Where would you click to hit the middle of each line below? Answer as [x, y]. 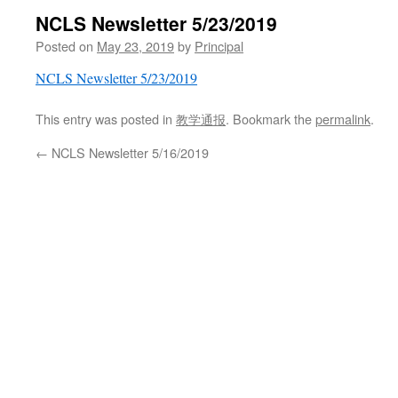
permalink [343, 119]
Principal [219, 46]
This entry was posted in [106, 119]
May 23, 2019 [135, 46]
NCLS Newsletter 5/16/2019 [128, 152]
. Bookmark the [271, 119]
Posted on [64, 46]
